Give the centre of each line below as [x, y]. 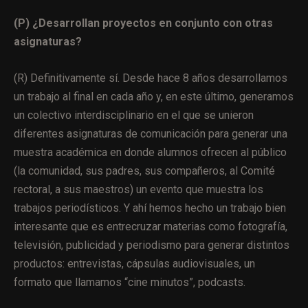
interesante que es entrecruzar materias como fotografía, [151, 226]
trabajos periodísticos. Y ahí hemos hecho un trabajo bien [150, 208]
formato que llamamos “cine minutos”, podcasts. [130, 282]
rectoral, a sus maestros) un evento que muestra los [139, 189]
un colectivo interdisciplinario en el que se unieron [134, 115]
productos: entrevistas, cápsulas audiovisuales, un [134, 263]
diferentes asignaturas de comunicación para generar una [151, 133]
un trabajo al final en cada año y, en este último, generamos [154, 96]
